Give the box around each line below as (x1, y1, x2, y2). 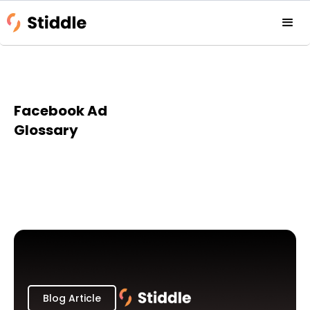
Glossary (14, 120, 78, 140)
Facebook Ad (14, 101, 107, 120)
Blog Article (43, 291, 101, 305)
